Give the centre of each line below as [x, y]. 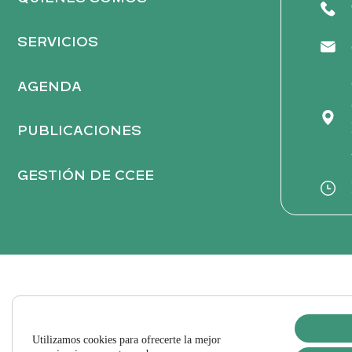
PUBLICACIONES [79, 131]
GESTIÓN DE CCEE [86, 175]
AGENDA [49, 86]
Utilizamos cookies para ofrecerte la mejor [126, 340]
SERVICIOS [58, 42]
